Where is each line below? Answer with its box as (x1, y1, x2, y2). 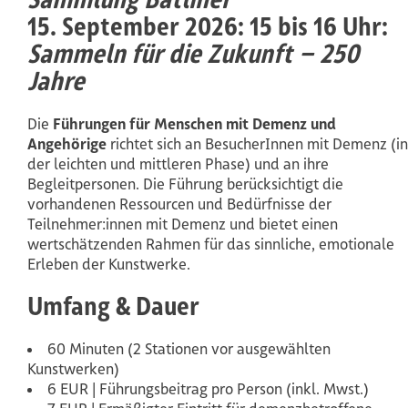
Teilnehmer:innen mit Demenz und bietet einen (27, 214, 338, 233)
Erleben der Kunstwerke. (27, 254, 190, 273)
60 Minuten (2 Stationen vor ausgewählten (47, 339, 331, 358)
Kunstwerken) (27, 359, 119, 378)
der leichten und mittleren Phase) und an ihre (27, 154, 329, 173)
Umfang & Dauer (27, 289, 199, 321)
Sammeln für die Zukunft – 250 (27, 36, 359, 69)
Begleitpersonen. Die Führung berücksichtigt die (27, 174, 343, 193)
